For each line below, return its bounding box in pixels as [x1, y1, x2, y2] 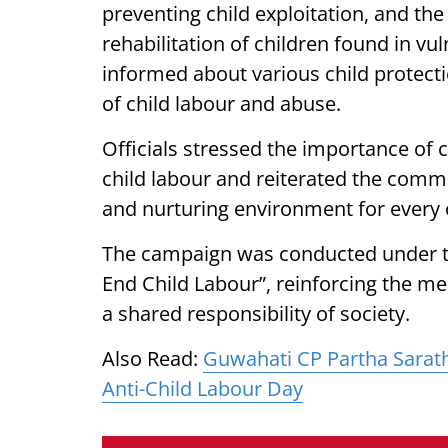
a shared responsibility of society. [102, 300, 410, 327]
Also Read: [102, 345, 203, 372]
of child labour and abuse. [102, 90, 341, 117]
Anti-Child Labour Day [102, 375, 303, 402]
